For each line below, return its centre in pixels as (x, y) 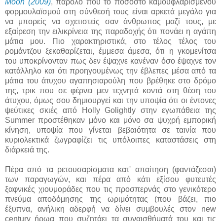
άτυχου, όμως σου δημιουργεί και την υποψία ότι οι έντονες (110, 100)
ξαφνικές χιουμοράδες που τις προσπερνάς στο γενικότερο (110, 189)
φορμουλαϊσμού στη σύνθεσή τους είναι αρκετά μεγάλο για (110, 11)
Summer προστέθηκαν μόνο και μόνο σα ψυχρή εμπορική (110, 120)
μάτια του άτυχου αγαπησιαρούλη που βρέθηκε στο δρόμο (110, 80)
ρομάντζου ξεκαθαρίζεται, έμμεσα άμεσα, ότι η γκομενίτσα (110, 51)
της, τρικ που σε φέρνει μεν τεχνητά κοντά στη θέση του (110, 90)
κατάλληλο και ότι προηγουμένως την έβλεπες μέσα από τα (110, 71)
